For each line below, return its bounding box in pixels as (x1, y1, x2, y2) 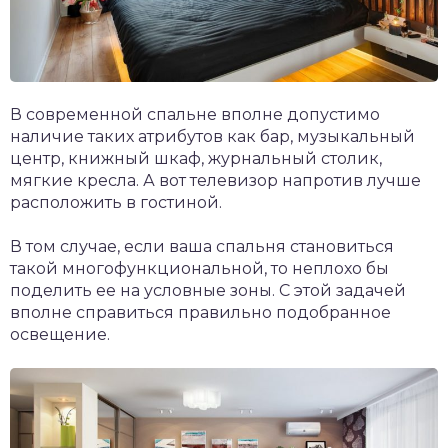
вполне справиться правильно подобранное (10, 303, 391, 323)
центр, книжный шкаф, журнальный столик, (10, 149, 382, 169)
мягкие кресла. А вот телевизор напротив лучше (10, 171, 421, 191)
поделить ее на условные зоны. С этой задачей (10, 281, 406, 301)
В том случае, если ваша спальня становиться (10, 237, 394, 257)
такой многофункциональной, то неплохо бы (10, 259, 389, 279)
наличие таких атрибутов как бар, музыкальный (10, 127, 415, 147)
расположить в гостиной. (10, 193, 222, 213)
